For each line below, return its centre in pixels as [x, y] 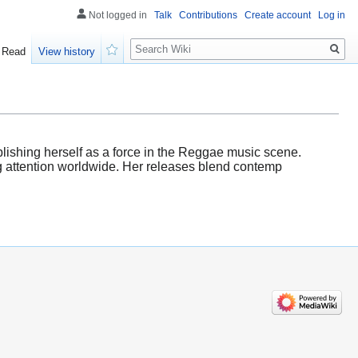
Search [156, 40]
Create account [278, 15]
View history [67, 52]
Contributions [208, 15]
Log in [332, 15]
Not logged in [118, 15]
